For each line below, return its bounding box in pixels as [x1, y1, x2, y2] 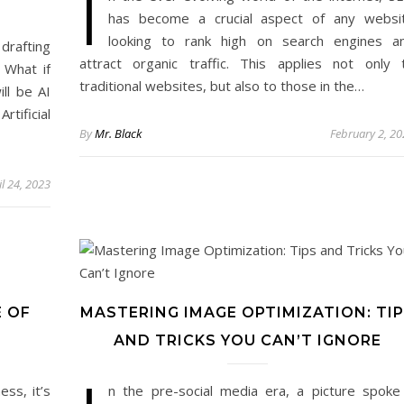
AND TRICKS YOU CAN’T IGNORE [113, 332, 381, 349]
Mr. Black [95, 125, 142, 142]
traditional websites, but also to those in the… [79, 77, 364, 95]
